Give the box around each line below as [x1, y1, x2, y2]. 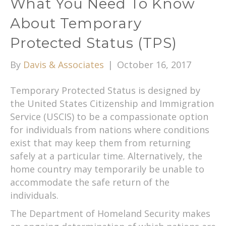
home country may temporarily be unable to [10, 162, 204, 175]
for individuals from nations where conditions [10, 123, 209, 136]
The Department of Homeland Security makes [10, 207, 210, 219]
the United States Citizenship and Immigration [10, 97, 214, 109]
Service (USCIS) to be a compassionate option [10, 110, 208, 123]
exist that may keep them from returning [10, 136, 191, 149]
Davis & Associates [23, 58, 104, 71]
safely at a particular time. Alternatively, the [10, 149, 202, 162]
